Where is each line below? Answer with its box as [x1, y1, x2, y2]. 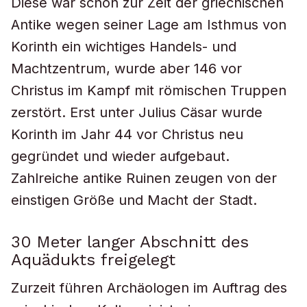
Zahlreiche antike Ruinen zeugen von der [11, 170, 277, 186]
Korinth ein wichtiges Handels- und [11, 38, 236, 55]
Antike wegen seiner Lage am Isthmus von [11, 16, 286, 33]
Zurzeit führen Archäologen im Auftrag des [11, 280, 287, 296]
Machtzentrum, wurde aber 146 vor [11, 60, 242, 77]
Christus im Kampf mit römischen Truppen [11, 82, 286, 99]
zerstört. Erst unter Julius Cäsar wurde [11, 104, 262, 121]
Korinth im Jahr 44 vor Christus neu [11, 126, 243, 143]
